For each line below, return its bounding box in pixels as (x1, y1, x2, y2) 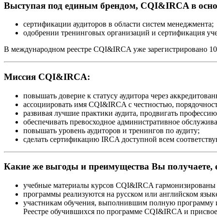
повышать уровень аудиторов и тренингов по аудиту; (23, 126, 200, 135)
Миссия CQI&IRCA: (4, 72, 90, 82)
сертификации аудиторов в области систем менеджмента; (23, 20, 214, 29)
